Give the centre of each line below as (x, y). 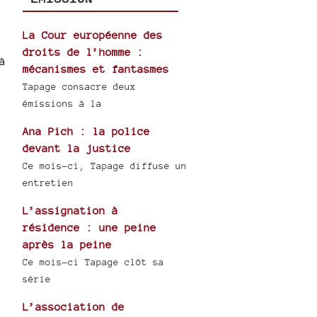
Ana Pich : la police (87, 132)
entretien (48, 183)
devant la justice (77, 149)
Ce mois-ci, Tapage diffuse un (105, 166)
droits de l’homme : (83, 52)
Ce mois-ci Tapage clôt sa (94, 263)
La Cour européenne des (93, 35)
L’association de (74, 307)
